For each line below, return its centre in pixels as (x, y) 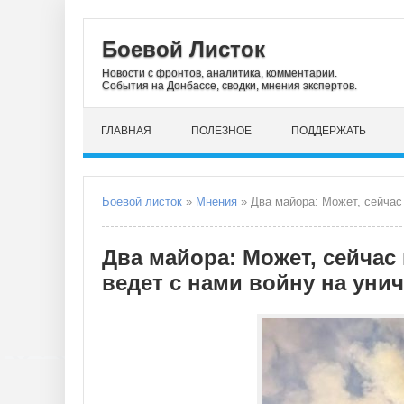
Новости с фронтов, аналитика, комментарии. (220, 73)
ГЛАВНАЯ (126, 131)
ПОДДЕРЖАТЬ (329, 131)
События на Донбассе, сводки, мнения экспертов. (230, 86)
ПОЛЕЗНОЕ (221, 131)
